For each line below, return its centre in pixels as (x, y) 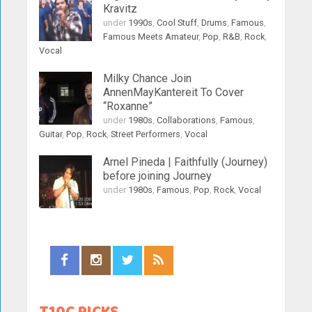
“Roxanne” (128, 106)
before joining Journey (158, 176)
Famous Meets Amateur (151, 37)
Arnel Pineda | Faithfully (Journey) (186, 162)
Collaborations (187, 120)
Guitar (51, 134)
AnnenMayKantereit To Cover (174, 92)
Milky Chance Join (148, 78)
